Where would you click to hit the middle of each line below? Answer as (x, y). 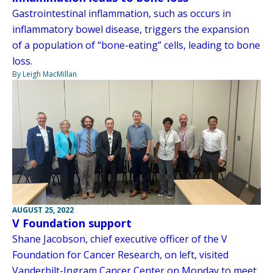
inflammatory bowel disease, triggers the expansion (131, 30)
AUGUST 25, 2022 (43, 210)
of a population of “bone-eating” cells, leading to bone (136, 45)
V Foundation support (72, 223)
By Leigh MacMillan (44, 74)
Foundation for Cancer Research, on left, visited (120, 254)
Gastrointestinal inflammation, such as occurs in (122, 14)
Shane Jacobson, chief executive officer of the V (120, 239)
